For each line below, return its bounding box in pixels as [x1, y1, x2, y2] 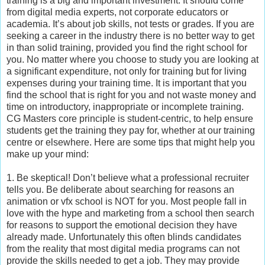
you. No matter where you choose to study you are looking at [7, 54, 258, 64]
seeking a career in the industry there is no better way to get [7, 30, 254, 41]
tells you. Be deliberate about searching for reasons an [7, 184, 234, 195]
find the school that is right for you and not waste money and [7, 89, 256, 100]
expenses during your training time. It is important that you [7, 77, 247, 88]
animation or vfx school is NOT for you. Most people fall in [7, 196, 247, 206]
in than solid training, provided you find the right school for [7, 42, 247, 53]
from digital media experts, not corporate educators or [7, 7, 228, 17]
